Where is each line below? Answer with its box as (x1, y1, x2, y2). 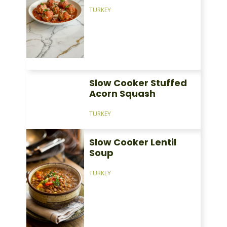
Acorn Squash (89, 87, 156, 100)
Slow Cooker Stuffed (89, 77, 187, 90)
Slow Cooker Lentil (89, 136, 176, 149)
